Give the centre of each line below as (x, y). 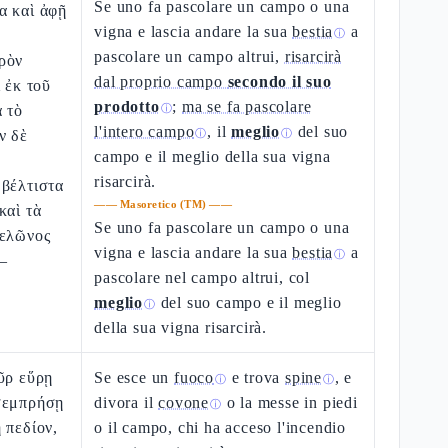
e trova (256, 377)
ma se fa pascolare (247, 106)
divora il (126, 402)
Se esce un (134, 377)
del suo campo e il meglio (248, 302)
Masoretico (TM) (163, 204)
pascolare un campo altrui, (189, 56)
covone (184, 402)
